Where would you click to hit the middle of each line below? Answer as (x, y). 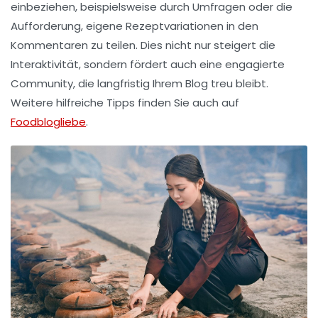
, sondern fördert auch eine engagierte (182, 65)
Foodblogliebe (48, 122)
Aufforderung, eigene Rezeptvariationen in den (135, 26)
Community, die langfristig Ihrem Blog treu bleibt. (139, 84)
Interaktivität (45, 65)
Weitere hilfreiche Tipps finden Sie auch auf (125, 103)
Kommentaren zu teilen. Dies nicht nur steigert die (143, 45)
